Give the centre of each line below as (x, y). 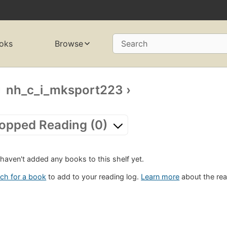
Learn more (160, 177)
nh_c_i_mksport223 (65, 90)
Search (134, 44)
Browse (69, 44)
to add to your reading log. (94, 177)
